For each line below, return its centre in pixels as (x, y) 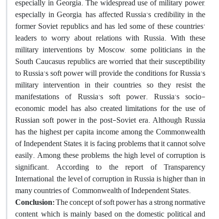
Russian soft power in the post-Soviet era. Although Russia (110, 120)
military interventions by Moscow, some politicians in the (110, 50)
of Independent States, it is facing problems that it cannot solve (110, 143)
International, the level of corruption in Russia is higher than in (110, 179)
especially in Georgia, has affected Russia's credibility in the (110, 14)
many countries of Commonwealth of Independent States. (103, 190)
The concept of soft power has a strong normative (130, 202)
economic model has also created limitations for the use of (110, 108)
